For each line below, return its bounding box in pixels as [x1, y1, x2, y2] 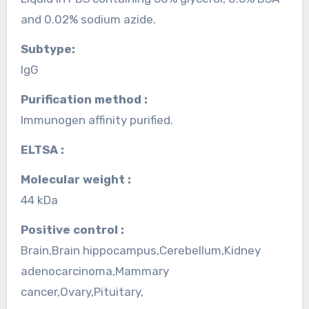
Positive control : [28, 222, 124, 237]
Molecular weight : [30, 172, 131, 186]
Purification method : [28, 92, 148, 106]
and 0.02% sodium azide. [20, 12, 156, 26]
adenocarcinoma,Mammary [20, 263, 169, 278]
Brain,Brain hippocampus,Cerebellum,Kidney [20, 243, 261, 257]
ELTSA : [28, 142, 64, 157]
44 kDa [20, 192, 58, 207]
